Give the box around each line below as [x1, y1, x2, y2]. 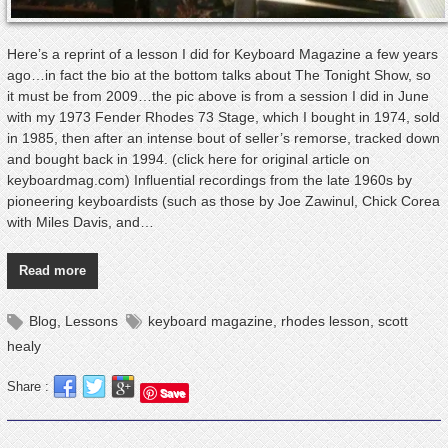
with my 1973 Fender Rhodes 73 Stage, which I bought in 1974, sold [6, 108, 440, 125]
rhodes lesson [280, 312, 370, 329]
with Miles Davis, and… [6, 213, 154, 230]
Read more [18, 262, 86, 278]
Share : [6, 378, 53, 394]
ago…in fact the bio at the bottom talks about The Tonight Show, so [6, 66, 431, 83]
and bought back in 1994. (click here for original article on [6, 150, 370, 167]
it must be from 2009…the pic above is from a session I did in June [6, 87, 429, 104]
